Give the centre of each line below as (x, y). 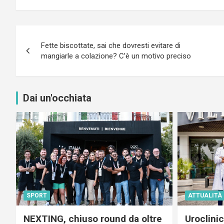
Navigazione (59, 35)
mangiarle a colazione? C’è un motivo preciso (116, 56)
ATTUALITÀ (205, 195)
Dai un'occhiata (57, 98)
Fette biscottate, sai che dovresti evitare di (111, 45)
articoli (40, 55)
